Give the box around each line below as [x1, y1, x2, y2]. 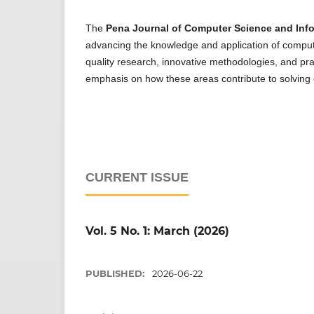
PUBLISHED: [86, 268, 147, 280]
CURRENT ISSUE [86, 170, 189, 185]
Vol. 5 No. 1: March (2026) [86, 224, 229, 238]
